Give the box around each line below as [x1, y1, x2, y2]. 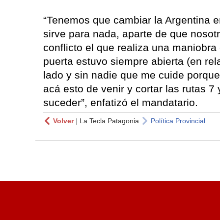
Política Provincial [151, 117, 205, 125]
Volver [53, 117, 74, 125]
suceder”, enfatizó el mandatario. [43, 97, 198, 109]
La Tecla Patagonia [80, 117, 139, 125]
